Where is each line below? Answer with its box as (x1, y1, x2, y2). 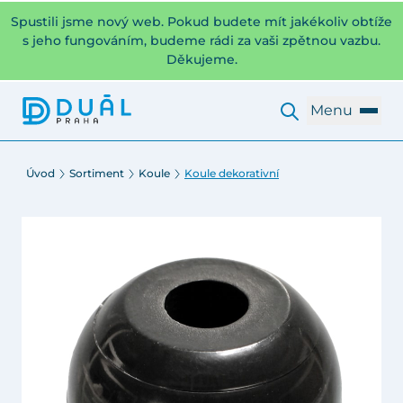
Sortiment (69, 166, 124, 180)
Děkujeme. (166, 51, 237, 67)
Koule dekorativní (184, 166, 279, 180)
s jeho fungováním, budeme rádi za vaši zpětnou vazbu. (22, 32, 381, 49)
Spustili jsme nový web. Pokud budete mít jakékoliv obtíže (11, 13, 392, 30)
